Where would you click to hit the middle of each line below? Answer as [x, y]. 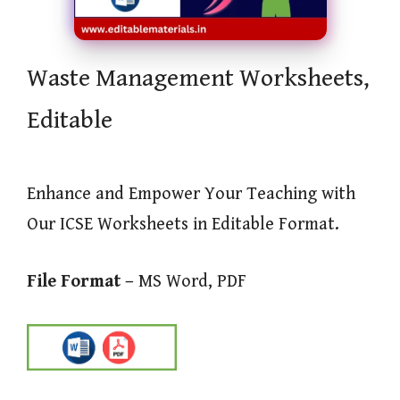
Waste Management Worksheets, [198, 79]
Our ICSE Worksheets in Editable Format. [183, 225]
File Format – [80, 282]
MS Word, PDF [190, 282]
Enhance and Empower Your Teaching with [191, 194]
